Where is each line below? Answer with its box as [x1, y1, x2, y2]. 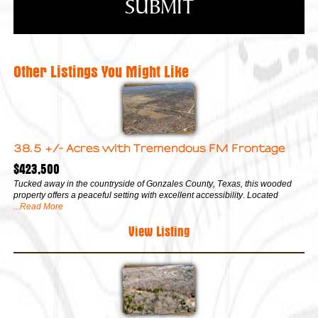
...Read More [13, 201, 63, 212]
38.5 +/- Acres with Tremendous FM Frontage [13, 141, 285, 154]
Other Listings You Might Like [13, 65, 189, 74]
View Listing [128, 225, 190, 233]
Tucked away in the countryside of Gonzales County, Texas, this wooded [13, 178, 292, 189]
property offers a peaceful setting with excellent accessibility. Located [13, 190, 278, 200]
